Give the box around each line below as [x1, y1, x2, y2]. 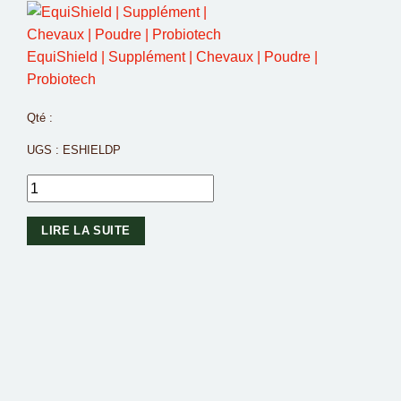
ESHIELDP [63, 143, 121, 158]
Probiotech [27, 71, 96, 87]
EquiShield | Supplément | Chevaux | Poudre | [27, 48, 318, 64]
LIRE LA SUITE [41, 223, 131, 237]
